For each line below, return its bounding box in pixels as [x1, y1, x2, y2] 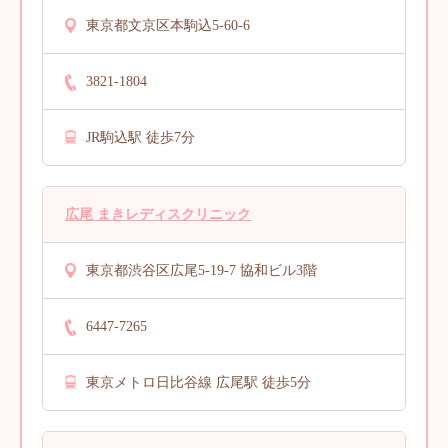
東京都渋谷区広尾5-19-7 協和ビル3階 [86, 262, 317, 278]
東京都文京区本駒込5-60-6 [86, 17, 250, 33]
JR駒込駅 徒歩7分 [86, 129, 195, 145]
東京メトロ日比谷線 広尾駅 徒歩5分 [86, 374, 311, 390]
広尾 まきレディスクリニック [65, 206, 251, 222]
